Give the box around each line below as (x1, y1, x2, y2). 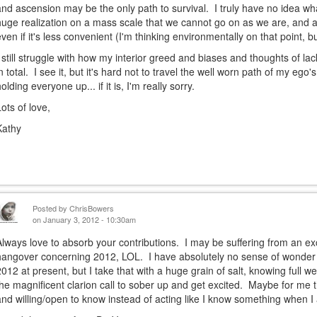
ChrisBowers (69, 202, 115, 214)
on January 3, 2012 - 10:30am (33, 214, 137, 225)
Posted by (33, 202, 70, 214)
